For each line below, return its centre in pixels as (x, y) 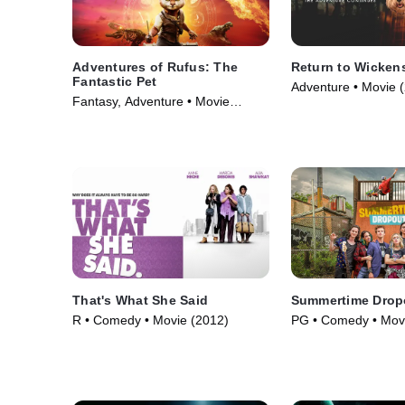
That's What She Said (140, 300)
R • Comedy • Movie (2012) (151, 320)
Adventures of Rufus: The (155, 67)
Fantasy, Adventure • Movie (151, 102)
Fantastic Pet (115, 82)
